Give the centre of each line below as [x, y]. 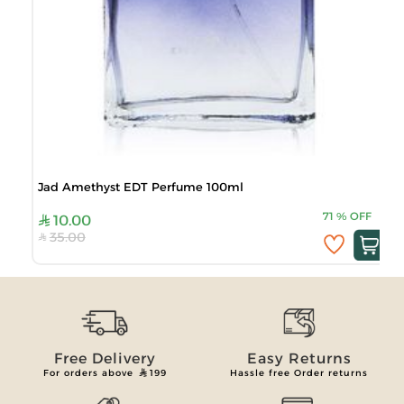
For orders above [90, 373]
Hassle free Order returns [299, 373]
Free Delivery [105, 359]
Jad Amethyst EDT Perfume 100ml [141, 186]
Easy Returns [299, 359]
